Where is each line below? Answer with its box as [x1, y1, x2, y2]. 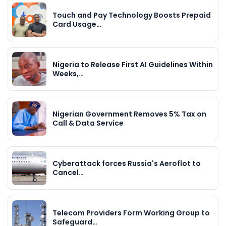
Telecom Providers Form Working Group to [52, 207, 210, 218]
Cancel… [52, 167, 84, 178]
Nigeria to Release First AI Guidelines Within [52, 59, 213, 70]
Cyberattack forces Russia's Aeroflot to [52, 158, 201, 168]
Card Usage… [52, 19, 101, 29]
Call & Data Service [52, 118, 124, 128]
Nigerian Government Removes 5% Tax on [52, 108, 206, 119]
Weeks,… [52, 68, 84, 79]
